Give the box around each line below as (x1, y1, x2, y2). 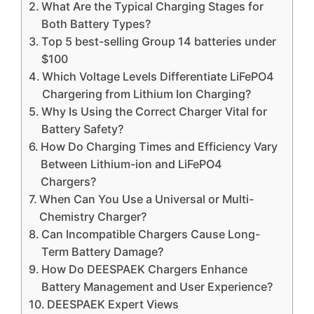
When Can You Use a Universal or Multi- (39, 192, 254, 206)
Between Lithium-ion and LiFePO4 (41, 157, 223, 171)
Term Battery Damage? (41, 245, 164, 259)
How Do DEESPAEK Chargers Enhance (41, 262, 248, 276)
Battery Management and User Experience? (41, 280, 273, 294)
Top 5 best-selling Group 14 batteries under (41, 34, 277, 48)
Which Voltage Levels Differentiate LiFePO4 (42, 69, 275, 83)
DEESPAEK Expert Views (47, 297, 179, 311)
